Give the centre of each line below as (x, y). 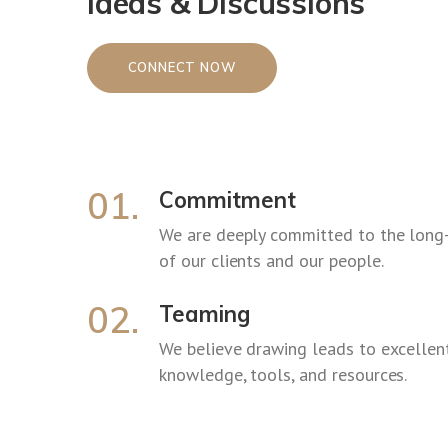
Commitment (227, 199)
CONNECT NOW (182, 67)
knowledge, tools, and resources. (283, 374)
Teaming (204, 313)
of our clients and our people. (271, 260)
